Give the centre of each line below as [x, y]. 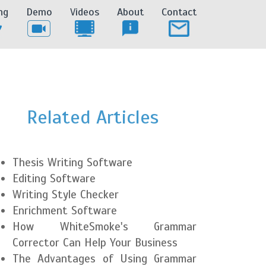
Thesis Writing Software [72, 162]
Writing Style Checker [66, 194]
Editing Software [54, 178]
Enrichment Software [65, 210]
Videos [85, 12]
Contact [179, 12]
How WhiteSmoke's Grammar [104, 227]
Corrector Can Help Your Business [95, 243]
